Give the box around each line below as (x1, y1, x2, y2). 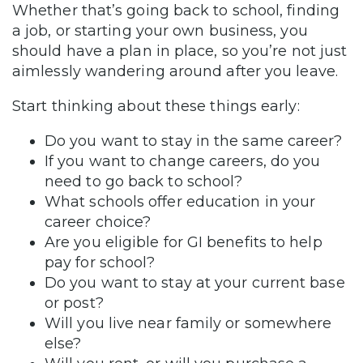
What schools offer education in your (45, 192, 316, 211)
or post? (45, 293, 104, 312)
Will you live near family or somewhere (45, 314, 332, 332)
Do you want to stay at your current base (45, 273, 345, 292)
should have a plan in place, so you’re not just (12, 41, 348, 60)
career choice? (45, 212, 152, 231)
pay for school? (45, 253, 156, 271)
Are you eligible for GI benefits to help (45, 233, 322, 251)
